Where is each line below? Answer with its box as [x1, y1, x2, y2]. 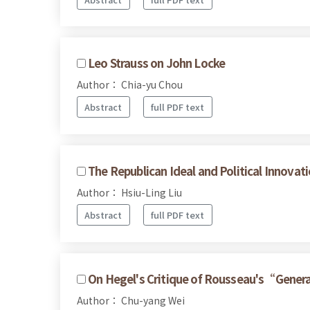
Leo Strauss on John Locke [88, 55, 226, 72]
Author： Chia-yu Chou [77, 77, 183, 92]
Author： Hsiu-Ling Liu [77, 185, 182, 199]
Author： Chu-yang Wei [77, 293, 185, 307]
